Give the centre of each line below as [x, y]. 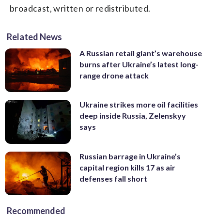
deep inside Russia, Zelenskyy [133, 116]
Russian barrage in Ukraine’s [130, 156]
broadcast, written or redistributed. [80, 8]
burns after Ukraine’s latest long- [139, 64]
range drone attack [114, 75]
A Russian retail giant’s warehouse [141, 53]
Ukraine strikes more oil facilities [139, 105]
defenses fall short [113, 178]
